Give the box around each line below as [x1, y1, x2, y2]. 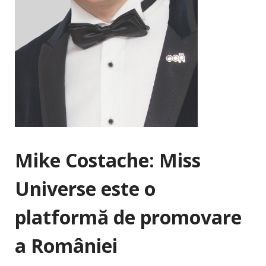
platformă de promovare [15, 204, 242, 230]
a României [15, 233, 118, 259]
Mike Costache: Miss [15, 147, 201, 173]
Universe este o [15, 176, 156, 202]
